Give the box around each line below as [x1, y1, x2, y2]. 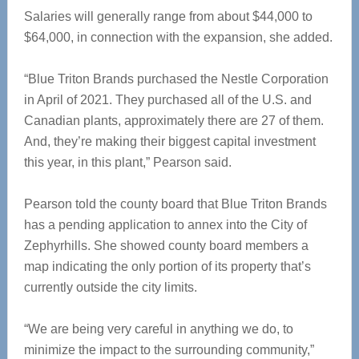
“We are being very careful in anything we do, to [23, 322, 293, 336]
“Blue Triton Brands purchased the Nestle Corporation [23, 72, 329, 86]
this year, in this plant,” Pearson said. [23, 155, 232, 169]
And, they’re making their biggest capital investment [23, 135, 316, 148]
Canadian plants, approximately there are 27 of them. [23, 114, 324, 127]
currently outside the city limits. [23, 280, 197, 294]
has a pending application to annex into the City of [23, 218, 307, 232]
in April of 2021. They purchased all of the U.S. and [23, 93, 312, 107]
